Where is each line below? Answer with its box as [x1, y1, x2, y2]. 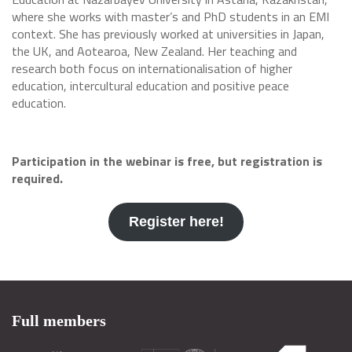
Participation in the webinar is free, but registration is [12, 152, 322, 170]
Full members [12, 312, 106, 329]
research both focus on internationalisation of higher [12, 59, 292, 78]
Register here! [128, 214, 224, 229]
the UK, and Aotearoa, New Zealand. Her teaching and [12, 42, 297, 60]
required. [12, 169, 63, 188]
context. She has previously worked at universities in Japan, [12, 24, 324, 43]
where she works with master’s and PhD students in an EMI [12, 7, 329, 26]
